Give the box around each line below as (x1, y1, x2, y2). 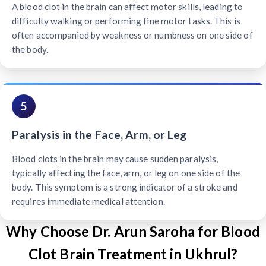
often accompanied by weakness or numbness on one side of (12, 30, 253, 40)
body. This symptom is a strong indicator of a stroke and (12, 182, 237, 192)
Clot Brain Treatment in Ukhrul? (28, 245, 238, 262)
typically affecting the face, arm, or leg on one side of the (12, 167, 240, 178)
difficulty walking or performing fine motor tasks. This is (12, 15, 240, 26)
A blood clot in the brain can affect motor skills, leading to (12, 1, 243, 12)
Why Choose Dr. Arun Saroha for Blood (6, 223, 260, 240)
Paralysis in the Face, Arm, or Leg (12, 128, 187, 141)
